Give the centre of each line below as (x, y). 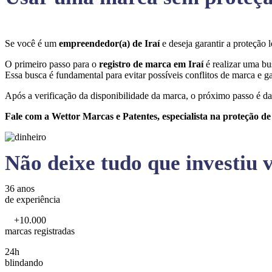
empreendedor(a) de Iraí (110, 43)
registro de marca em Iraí (152, 64)
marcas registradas (40, 231)
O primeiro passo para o (52, 64)
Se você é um (32, 43)
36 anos (20, 189)
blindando (24, 263)
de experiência (32, 199)
